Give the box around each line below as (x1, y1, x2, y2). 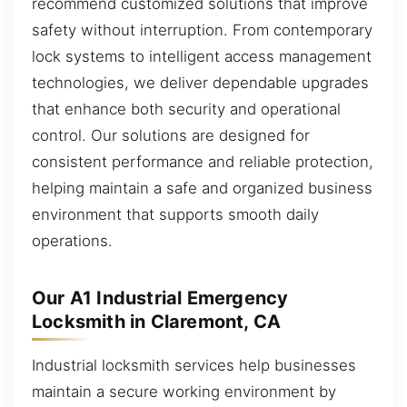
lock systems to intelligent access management (32, 47, 372, 66)
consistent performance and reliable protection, (32, 153, 373, 172)
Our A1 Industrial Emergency (32, 287, 289, 310)
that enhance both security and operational (32, 100, 341, 119)
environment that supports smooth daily (32, 205, 319, 224)
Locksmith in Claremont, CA (32, 311, 282, 333)
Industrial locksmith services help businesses (32, 356, 356, 375)
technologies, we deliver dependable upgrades (32, 74, 369, 93)
